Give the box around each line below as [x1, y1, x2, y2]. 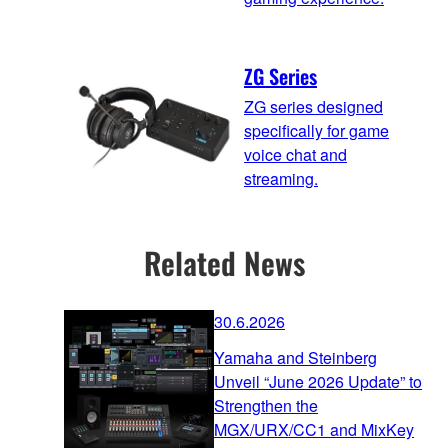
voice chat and [244, 142, 347, 166]
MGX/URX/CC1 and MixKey [214, 417, 414, 441]
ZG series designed [244, 94, 383, 118]
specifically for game [244, 118, 389, 142]
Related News [143, 239, 305, 285]
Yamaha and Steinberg [214, 345, 377, 369]
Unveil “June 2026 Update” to [214, 369, 422, 393]
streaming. [244, 166, 318, 190]
